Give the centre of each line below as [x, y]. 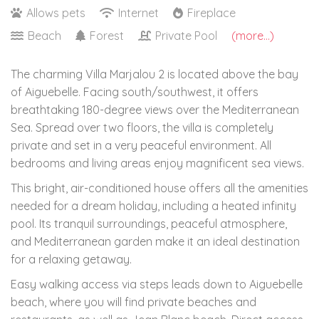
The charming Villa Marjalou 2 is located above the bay [155, 74]
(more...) [253, 35]
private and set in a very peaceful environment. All [141, 145]
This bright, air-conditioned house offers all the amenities [159, 188]
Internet [138, 12]
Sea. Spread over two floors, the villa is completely [142, 127]
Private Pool [186, 35]
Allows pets [56, 12]
